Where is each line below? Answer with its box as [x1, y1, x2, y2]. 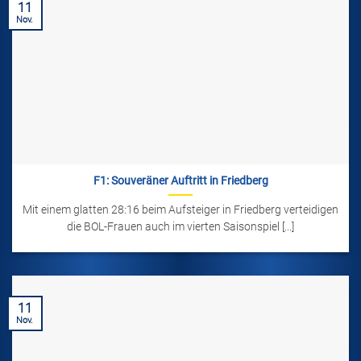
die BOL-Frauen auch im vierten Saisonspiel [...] [67, 220, 294, 234]
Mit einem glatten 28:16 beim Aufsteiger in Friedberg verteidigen [23, 203, 338, 217]
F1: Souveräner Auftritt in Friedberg [93, 174, 268, 188]
